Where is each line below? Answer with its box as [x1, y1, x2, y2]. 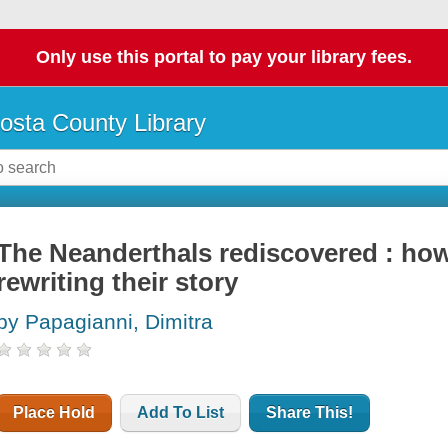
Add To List [137, 404, 225, 422]
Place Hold [13, 404, 96, 422]
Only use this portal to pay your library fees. [36, 47, 412, 68]
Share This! [266, 404, 354, 422]
